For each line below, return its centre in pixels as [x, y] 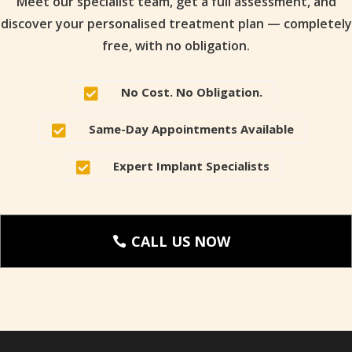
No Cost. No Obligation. [191, 92]
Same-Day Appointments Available [191, 129]
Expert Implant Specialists [191, 166]
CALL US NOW [180, 242]
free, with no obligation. [176, 46]
